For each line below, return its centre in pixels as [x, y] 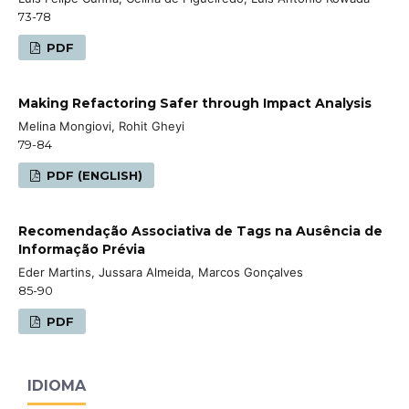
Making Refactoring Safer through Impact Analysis [195, 103]
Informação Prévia [82, 249]
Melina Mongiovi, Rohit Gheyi [101, 126]
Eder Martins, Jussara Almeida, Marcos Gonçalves [161, 272]
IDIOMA [57, 385]
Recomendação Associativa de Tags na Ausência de [200, 231]
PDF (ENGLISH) [93, 175]
